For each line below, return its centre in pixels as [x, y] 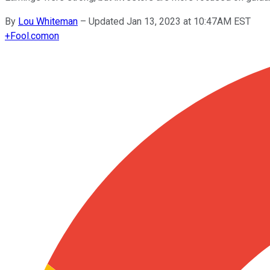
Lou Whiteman [48, 21]
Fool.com [30, 36]
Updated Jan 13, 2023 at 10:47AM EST [170, 21]
